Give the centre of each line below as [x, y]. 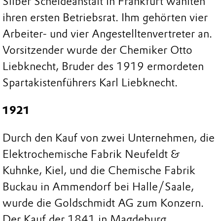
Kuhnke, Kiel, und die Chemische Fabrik [99, 170]
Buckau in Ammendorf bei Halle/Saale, [98, 186]
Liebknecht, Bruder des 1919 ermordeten [103, 67]
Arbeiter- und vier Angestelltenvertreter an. [107, 34]
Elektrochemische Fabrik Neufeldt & [91, 154]
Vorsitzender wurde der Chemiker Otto [97, 50]
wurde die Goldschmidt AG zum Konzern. [103, 203]
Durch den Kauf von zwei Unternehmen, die [109, 138]
